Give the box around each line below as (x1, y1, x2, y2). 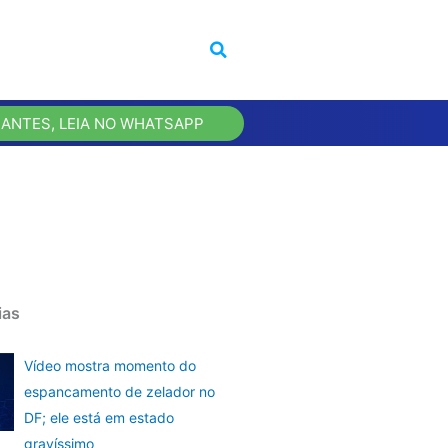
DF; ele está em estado (23, 409, 174, 427)
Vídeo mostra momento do (23, 357, 196, 375)
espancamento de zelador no (23, 383, 215, 401)
